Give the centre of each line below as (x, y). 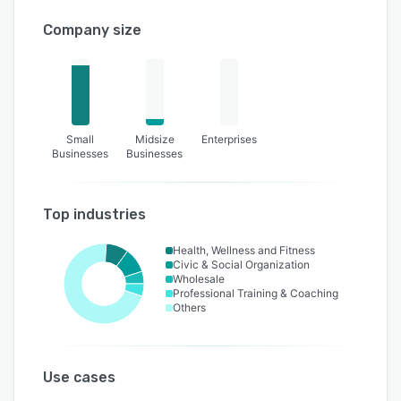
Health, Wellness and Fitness (243, 250)
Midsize (154, 139)
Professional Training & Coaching (255, 293)
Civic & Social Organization (241, 264)
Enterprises (230, 139)
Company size (92, 30)
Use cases (79, 377)
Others (189, 307)
